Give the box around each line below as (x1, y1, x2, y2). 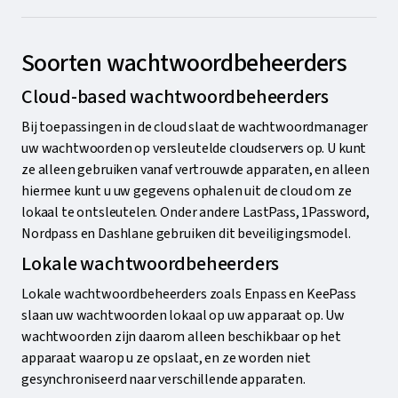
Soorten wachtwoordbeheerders (21, 45, 347, 82)
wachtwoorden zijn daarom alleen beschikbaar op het (21, 327, 341, 347)
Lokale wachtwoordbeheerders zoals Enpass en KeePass (21, 284, 356, 305)
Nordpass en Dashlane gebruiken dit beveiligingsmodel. (21, 224, 351, 244)
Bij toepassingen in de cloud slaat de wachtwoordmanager (21, 117, 369, 138)
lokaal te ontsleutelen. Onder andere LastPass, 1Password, (21, 203, 370, 223)
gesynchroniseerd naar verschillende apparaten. (21, 370, 306, 390)
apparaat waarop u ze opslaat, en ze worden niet (21, 348, 311, 369)
